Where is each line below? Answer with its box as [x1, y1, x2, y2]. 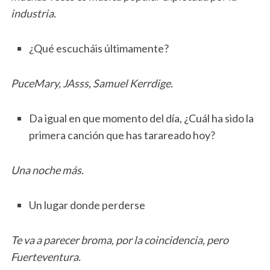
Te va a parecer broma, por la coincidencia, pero [10, 233, 228, 246]
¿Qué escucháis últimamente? [28, 41, 169, 55]
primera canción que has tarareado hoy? [28, 128, 215, 142]
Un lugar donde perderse [28, 198, 145, 212]
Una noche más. [10, 163, 84, 177]
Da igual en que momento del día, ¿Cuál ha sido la [28, 111, 254, 125]
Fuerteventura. [10, 250, 81, 263]
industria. [10, 6, 56, 20]
